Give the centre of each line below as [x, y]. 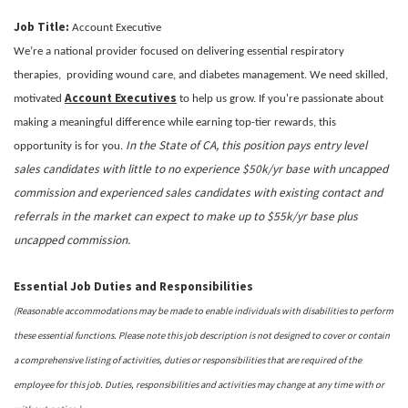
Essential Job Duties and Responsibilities [133, 286]
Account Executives [121, 97]
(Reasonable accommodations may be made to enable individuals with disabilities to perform [204, 311]
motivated [39, 98]
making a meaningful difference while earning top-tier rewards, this [175, 122]
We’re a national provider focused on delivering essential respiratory [179, 51]
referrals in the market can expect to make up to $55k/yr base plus [186, 216]
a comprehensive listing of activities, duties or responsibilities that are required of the [188, 360]
